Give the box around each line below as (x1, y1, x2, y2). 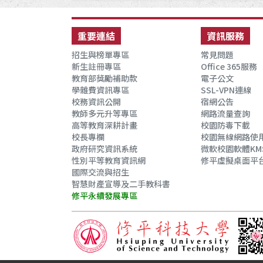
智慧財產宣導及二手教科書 (72, 178, 170, 190)
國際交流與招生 (72, 166, 129, 178)
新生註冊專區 (72, 60, 121, 72)
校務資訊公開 (72, 96, 121, 107)
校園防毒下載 (201, 119, 250, 131)
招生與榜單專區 (72, 49, 129, 60)
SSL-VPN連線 (201, 84, 251, 96)
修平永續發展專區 (72, 190, 137, 201)
